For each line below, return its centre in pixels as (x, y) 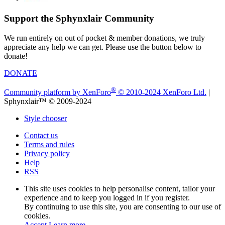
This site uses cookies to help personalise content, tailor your (120, 189)
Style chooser (45, 119)
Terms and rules (49, 145)
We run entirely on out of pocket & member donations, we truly (104, 38)
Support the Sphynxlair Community (79, 19)
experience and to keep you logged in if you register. (107, 198)
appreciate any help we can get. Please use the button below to (103, 47)
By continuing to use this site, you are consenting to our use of (123, 207)
